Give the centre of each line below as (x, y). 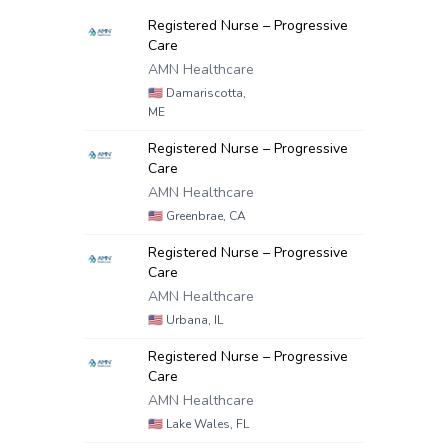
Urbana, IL (193, 320)
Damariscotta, (204, 93)
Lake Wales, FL (206, 424)
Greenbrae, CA (204, 216)
